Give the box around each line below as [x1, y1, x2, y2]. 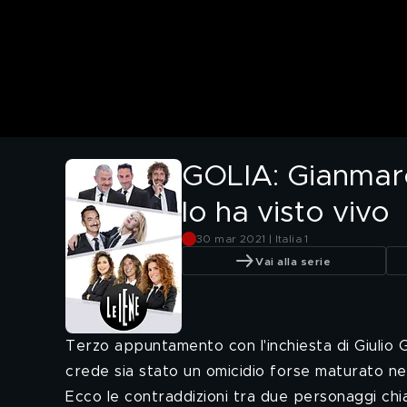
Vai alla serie [255, 255, 331, 267]
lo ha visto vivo [182, 199, 390, 229]
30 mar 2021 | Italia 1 [196, 233, 309, 245]
